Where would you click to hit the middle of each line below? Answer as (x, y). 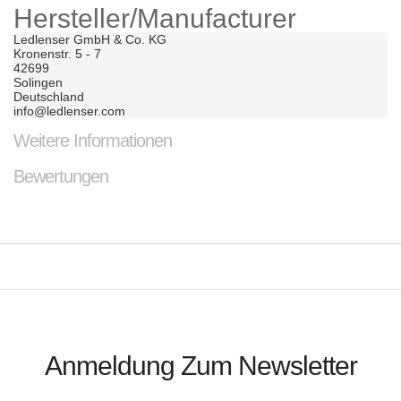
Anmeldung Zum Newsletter (200, 365)
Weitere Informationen (93, 140)
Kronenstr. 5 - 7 (57, 53)
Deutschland (49, 96)
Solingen (38, 82)
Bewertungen (61, 176)
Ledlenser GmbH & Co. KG (90, 39)
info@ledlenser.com (69, 111)
